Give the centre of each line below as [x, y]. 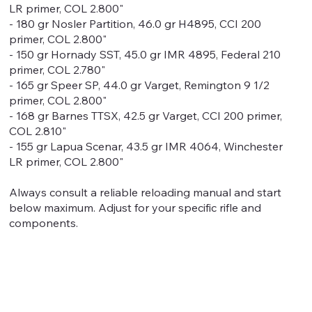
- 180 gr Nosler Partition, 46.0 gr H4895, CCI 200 [135, 23]
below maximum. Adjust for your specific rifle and [135, 207]
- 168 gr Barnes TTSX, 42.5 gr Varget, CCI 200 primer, [146, 115]
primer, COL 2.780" [57, 69]
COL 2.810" [38, 131]
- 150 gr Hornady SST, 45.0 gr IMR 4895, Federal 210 [145, 54]
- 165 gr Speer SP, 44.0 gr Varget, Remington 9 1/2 [140, 85]
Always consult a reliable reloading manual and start [146, 192]
